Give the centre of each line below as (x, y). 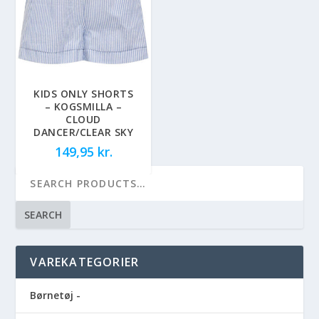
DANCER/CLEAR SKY (84, 132)
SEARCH (43, 214)
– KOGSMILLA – (83, 106)
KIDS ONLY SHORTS (84, 93)
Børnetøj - (56, 295)
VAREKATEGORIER (85, 262)
